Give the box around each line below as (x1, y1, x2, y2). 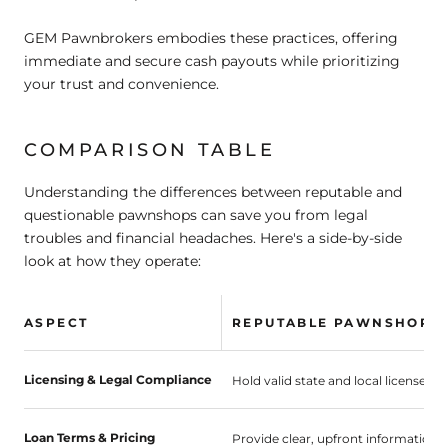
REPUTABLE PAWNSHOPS (232, 315, 442, 331)
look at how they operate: (24, 251, 201, 270)
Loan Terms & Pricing (24, 430, 155, 446)
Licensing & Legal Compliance (24, 372, 212, 388)
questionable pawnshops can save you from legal (24, 205, 368, 224)
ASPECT (24, 315, 89, 331)
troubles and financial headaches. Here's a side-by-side (24, 228, 402, 247)
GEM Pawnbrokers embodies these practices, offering (24, 29, 398, 48)
